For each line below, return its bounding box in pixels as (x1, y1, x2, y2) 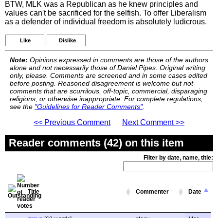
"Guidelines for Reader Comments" (35, 103, 143, 110)
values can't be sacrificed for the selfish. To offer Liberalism (5, 9, 206, 17)
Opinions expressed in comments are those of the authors (28, 56, 208, 64)
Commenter (136, 188, 169, 195)
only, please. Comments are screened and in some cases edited (10, 72, 207, 79)
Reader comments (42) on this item (9, 137, 184, 149)
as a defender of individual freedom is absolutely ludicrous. (5, 18, 207, 26)
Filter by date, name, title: (144, 154, 213, 161)
